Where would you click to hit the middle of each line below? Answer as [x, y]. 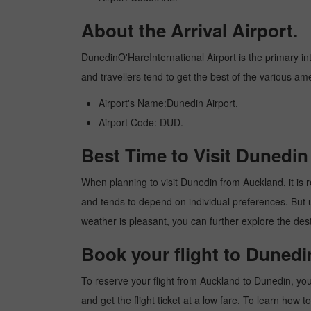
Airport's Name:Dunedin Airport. [168, 103]
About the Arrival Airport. [190, 30]
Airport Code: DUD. [141, 122]
